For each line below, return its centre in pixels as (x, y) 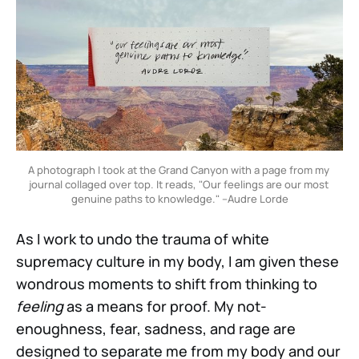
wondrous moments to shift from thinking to (167, 283)
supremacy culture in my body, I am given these (177, 261)
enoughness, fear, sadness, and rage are (156, 328)
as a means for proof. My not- (165, 306)
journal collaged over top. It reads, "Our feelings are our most (178, 184)
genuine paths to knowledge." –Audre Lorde (179, 198)
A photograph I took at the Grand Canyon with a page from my (179, 169)
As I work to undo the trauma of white (143, 238)
